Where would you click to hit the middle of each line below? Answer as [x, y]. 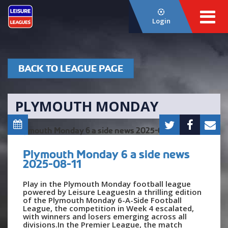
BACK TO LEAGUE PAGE [71, 68]
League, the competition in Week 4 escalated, [108, 208]
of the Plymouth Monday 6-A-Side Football [102, 200]
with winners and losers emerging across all [105, 216]
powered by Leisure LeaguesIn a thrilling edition [112, 192]
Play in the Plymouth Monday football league [107, 183]
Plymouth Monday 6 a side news [106, 154]
